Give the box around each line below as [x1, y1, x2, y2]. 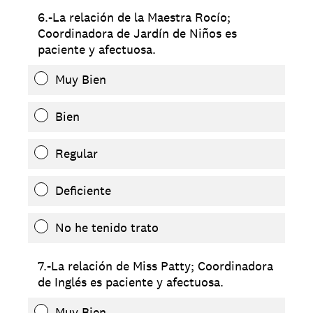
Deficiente [55, 182, 111, 198]
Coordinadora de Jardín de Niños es [38, 24, 237, 41]
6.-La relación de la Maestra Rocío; [38, 8, 231, 25]
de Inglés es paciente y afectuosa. [38, 273, 224, 290]
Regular [55, 145, 98, 161]
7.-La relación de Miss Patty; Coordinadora [38, 257, 273, 274]
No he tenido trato [55, 219, 159, 235]
